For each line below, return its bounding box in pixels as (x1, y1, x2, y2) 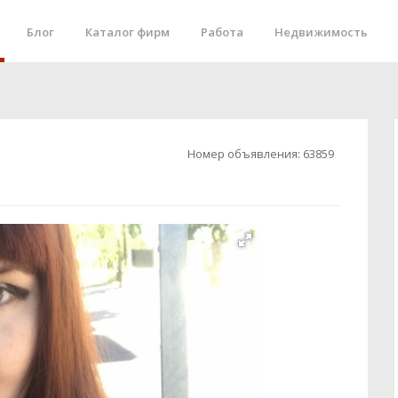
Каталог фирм (85, 24, 170, 40)
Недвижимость (275, 24, 368, 40)
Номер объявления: (187, 146, 303, 162)
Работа (201, 24, 243, 40)
